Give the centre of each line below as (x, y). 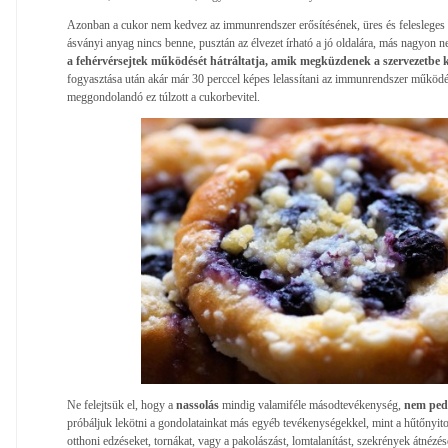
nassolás (199, 404)
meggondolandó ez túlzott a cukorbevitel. (163, 96)
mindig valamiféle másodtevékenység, (311, 404)
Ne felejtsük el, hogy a (121, 404)
